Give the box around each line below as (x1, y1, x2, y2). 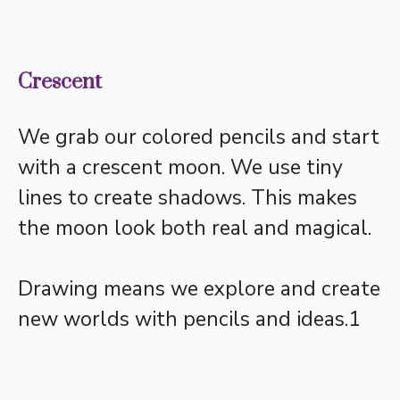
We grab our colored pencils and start (18, 122, 379, 151)
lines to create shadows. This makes (18, 183, 357, 212)
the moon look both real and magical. (18, 213, 371, 242)
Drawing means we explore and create (18, 275, 380, 304)
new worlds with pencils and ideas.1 (18, 305, 361, 334)
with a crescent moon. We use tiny (18, 153, 343, 181)
